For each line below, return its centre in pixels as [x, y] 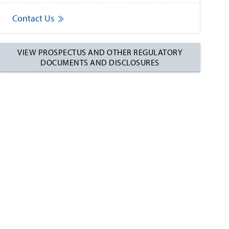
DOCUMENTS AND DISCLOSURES [100, 62]
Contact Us [33, 18]
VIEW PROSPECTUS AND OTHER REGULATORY [100, 52]
